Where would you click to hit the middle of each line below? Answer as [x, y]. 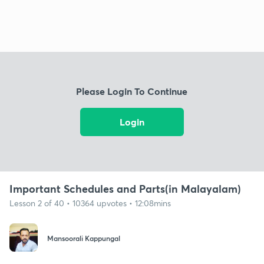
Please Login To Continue [132, 91]
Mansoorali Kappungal [84, 238]
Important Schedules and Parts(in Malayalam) [125, 188]
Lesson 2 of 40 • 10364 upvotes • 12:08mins [90, 203]
